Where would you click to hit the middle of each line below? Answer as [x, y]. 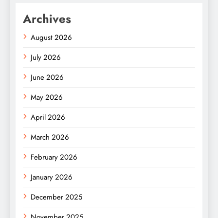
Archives [47, 19]
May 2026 [47, 98]
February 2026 [54, 157]
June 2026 [47, 78]
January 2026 [52, 177]
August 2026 [51, 38]
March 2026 [50, 137]
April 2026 [48, 118]
